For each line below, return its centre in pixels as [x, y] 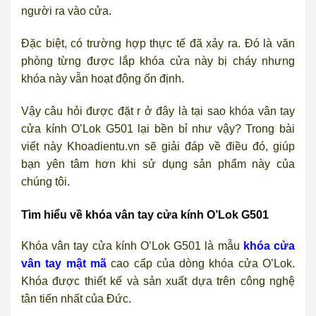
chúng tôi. [45, 182]
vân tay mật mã [64, 263]
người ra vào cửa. [66, 11]
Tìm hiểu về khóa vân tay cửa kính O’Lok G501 [145, 214]
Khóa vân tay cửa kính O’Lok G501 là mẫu [132, 245]
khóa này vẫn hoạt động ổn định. [103, 79]
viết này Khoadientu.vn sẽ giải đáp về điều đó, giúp [158, 147]
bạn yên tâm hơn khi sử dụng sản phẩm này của [158, 164]
